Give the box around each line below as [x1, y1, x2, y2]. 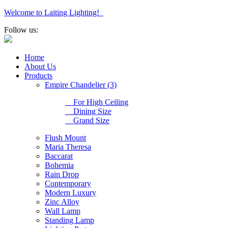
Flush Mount [45, 133, 86, 142]
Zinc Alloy [45, 197, 79, 206]
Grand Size [65, 116, 109, 125]
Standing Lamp [45, 216, 94, 224]
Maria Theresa [45, 142, 91, 151]
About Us [24, 62, 56, 71]
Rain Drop [45, 170, 79, 179]
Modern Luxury [45, 188, 96, 197]
